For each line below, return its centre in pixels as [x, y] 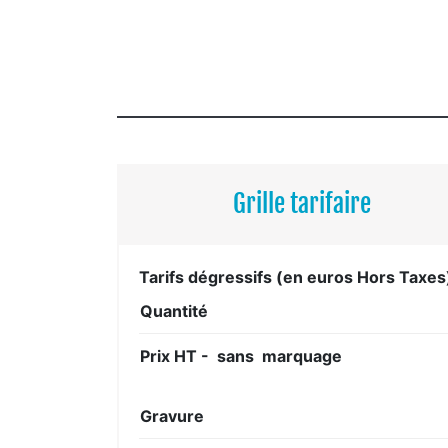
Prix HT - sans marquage [241, 355]
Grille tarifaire [302, 203]
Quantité [174, 310]
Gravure [172, 415]
